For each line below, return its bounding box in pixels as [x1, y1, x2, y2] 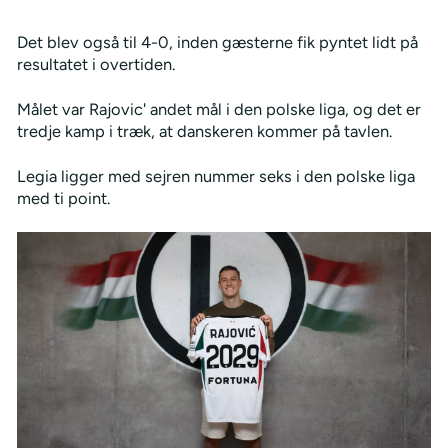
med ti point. [16, 187, 110, 208]
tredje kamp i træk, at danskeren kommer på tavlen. [16, 120, 392, 141]
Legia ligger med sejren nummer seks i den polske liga [16, 165, 415, 186]
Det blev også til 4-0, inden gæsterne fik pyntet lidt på [16, 31, 418, 52]
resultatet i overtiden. [16, 53, 175, 74]
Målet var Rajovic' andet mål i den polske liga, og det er [16, 98, 421, 119]
